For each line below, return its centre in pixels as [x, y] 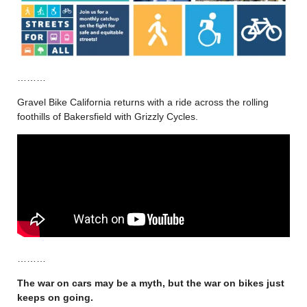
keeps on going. [57, 297]
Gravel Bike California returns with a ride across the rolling [143, 102]
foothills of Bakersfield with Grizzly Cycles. [108, 116]
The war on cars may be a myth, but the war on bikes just [151, 283]
